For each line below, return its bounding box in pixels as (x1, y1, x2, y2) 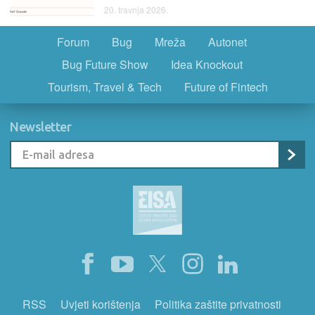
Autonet (208, 34, 247, 50)
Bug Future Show (61, 56, 148, 72)
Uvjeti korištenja (60, 296, 141, 312)
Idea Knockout (170, 56, 243, 72)
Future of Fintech (184, 79, 268, 95)
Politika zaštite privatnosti (155, 296, 281, 312)
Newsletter (10, 120, 72, 134)
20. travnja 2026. (104, 4, 168, 15)
